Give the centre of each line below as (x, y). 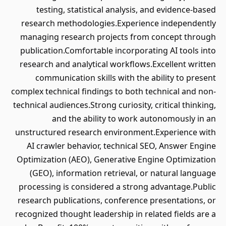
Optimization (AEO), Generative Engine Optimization (116, 159)
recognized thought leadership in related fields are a (116, 214)
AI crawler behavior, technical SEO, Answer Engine (121, 146)
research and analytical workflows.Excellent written (118, 64)
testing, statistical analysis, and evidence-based (126, 10)
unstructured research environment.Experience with (116, 132)
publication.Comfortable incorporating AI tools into (118, 50)
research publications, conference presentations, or (117, 200)
